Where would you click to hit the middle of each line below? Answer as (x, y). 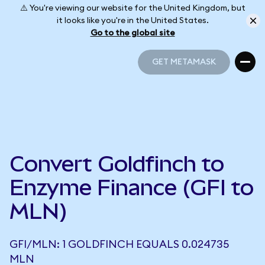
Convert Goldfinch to (117, 164)
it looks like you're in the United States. (132, 20)
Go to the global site (132, 33)
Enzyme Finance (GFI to (132, 188)
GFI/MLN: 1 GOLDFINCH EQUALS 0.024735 (119, 244)
